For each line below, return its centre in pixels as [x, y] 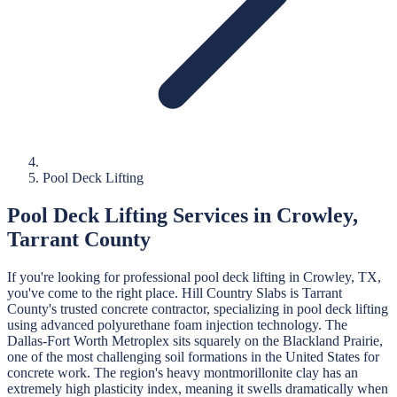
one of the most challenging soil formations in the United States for [193, 356]
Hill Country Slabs [234, 292]
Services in [222, 215]
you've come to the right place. [94, 292]
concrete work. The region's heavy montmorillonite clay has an [183, 372]
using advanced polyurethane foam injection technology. [166, 324]
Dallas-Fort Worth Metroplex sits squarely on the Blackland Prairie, [195, 340]
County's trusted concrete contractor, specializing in [150, 308]
